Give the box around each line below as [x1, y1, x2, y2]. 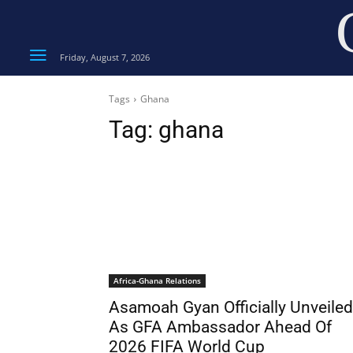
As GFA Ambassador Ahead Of [109, 318, 332, 336]
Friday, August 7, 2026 [60, 50, 150, 63]
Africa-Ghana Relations [113, 275, 201, 286]
